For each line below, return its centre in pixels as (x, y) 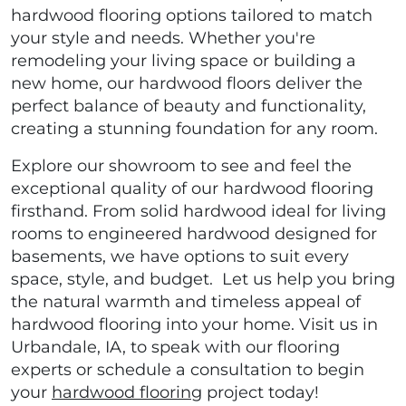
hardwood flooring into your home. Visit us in (194, 325)
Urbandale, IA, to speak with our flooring (175, 348)
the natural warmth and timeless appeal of (186, 302)
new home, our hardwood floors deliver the (187, 84)
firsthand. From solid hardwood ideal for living (198, 212)
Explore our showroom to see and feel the (181, 166)
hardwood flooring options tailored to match (192, 16)
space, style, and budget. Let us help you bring (203, 280)
